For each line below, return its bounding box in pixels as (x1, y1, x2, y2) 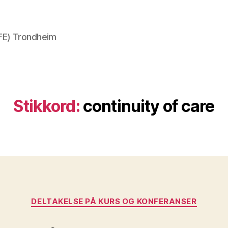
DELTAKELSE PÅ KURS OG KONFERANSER (31, 196, 197, 206)
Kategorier (113, 191, 157, 202)
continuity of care (82, 96, 215, 116)
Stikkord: (13, 96, 80, 116)
